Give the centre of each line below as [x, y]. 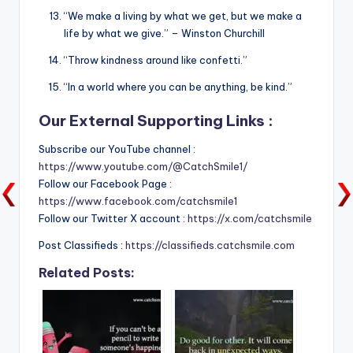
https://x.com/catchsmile [250, 218]
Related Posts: [87, 272]
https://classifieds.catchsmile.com [210, 245]
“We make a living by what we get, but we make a [183, 15]
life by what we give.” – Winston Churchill [164, 33]
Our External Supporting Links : [156, 121]
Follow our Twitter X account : [113, 218]
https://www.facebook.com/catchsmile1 [138, 201]
